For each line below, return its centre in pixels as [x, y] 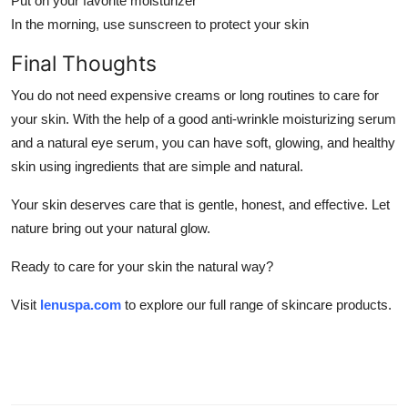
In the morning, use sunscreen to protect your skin [160, 24]
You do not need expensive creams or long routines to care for [195, 95]
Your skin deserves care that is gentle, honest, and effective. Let [200, 204]
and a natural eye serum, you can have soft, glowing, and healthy [203, 142]
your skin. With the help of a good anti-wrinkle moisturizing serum [204, 118]
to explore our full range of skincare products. [256, 304]
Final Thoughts [84, 63]
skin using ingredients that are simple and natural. [157, 166]
